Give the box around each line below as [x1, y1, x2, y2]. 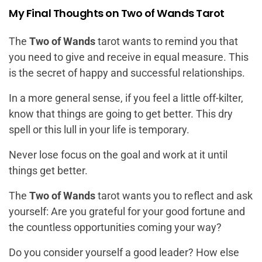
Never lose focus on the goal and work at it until [9, 149, 227, 161]
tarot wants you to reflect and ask [95, 189, 253, 202]
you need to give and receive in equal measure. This [9, 51, 249, 64]
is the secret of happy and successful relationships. [9, 67, 245, 80]
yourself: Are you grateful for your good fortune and [9, 205, 245, 218]
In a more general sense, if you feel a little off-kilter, [9, 92, 243, 105]
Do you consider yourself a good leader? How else [9, 246, 239, 259]
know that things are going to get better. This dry [9, 108, 233, 120]
